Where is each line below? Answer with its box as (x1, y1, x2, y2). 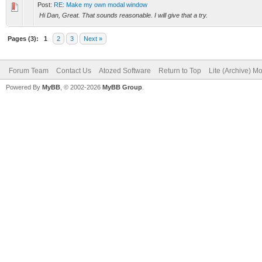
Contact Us (56, 67, 91, 75)
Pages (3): (8, 35, 39, 42)
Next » (84, 35, 102, 42)
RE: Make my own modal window (54, 1, 147, 8)
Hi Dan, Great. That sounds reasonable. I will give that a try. (39, 12, 208, 19)
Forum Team (9, 67, 49, 75)
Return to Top (158, 67, 201, 75)
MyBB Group (102, 84, 142, 91)
